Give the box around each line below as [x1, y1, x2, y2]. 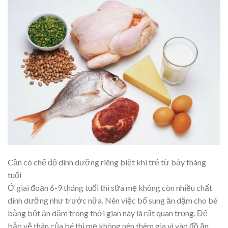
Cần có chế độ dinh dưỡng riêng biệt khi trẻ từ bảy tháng [8, 157, 206, 167]
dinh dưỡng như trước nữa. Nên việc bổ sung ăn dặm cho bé [8, 195, 217, 205]
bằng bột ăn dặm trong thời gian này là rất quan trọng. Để [8, 208, 208, 218]
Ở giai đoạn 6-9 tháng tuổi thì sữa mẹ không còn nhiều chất [8, 182, 212, 192]
